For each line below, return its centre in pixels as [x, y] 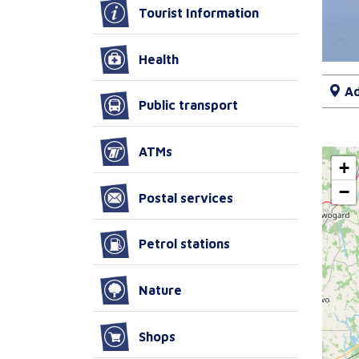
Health [159, 59]
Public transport [188, 105]
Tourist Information [199, 13]
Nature [160, 290]
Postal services [186, 198]
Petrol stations [184, 244]
